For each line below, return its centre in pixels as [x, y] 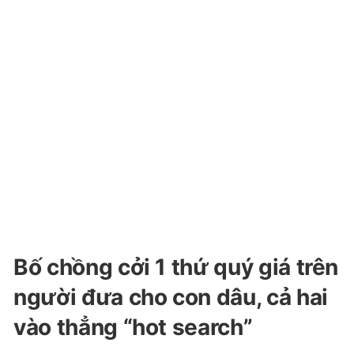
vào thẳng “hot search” [133, 327]
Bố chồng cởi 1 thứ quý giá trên [176, 267]
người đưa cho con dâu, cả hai [171, 297]
